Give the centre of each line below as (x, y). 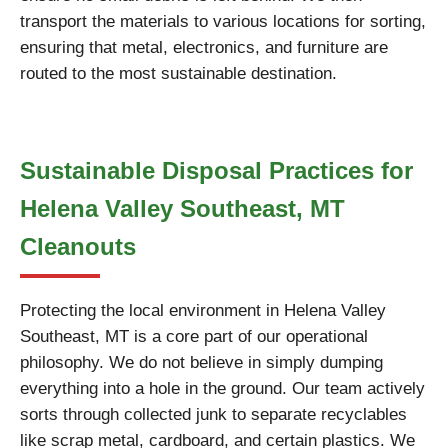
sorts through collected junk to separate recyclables (213, 414)
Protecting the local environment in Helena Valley (203, 310)
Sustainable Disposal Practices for (216, 170)
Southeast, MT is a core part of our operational (194, 336)
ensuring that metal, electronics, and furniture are (204, 47)
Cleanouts (78, 246)
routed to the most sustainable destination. (178, 73)
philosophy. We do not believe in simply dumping (201, 362)
